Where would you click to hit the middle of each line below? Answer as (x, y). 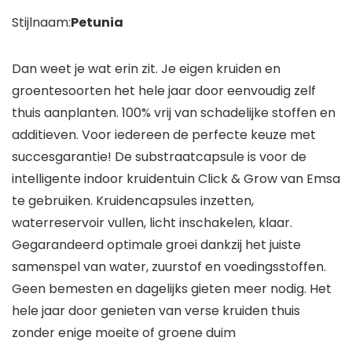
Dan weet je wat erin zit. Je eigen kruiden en (146, 69)
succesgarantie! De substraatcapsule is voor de (159, 157)
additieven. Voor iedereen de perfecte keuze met (164, 135)
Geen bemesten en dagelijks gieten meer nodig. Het (172, 289)
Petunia (97, 23)
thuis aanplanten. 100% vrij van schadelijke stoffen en (174, 113)
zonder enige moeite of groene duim (124, 333)
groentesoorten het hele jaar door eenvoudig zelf (164, 91)
